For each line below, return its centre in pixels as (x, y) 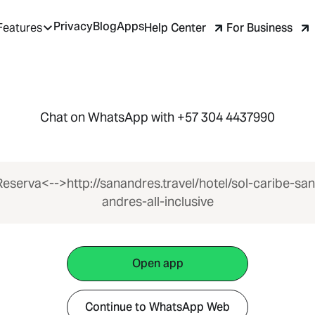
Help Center (175, 27)
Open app (157, 263)
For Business (259, 27)
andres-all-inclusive (157, 201)
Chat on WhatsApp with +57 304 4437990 (157, 117)
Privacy (73, 27)
